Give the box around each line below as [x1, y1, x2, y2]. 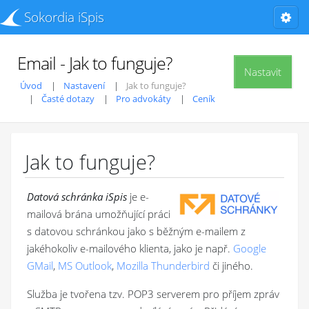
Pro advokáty [116, 92, 171, 105]
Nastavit [244, 65, 281, 79]
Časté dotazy [41, 92, 94, 105]
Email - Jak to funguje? [17, 51, 172, 74]
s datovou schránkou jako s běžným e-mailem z [27, 224, 246, 238]
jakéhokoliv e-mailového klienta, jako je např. [27, 241, 230, 255]
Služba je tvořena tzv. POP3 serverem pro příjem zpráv [27, 287, 279, 301]
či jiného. [212, 259, 253, 272]
